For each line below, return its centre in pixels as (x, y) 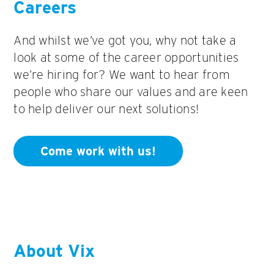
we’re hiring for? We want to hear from (122, 74)
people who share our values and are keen (131, 91)
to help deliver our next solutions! (106, 109)
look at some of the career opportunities (126, 57)
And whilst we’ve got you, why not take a (125, 40)
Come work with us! (98, 151)
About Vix (54, 250)
